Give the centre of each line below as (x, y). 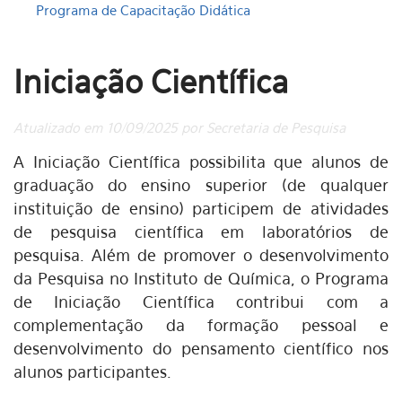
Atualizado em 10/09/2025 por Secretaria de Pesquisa (179, 127)
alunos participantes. (92, 372)
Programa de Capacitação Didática (143, 10)
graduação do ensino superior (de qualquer (201, 185)
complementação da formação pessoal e (201, 325)
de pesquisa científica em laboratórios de (201, 232)
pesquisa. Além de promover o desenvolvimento (201, 255)
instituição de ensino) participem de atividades (201, 209)
